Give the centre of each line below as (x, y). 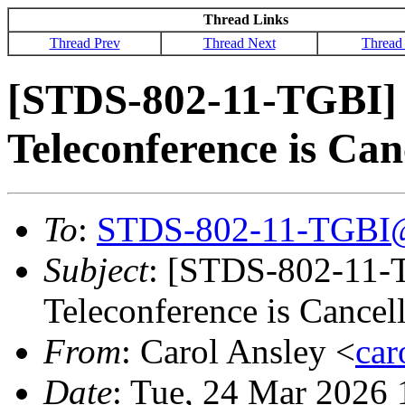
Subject (96, 269)
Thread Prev (85, 43)
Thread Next (239, 43)
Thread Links (245, 19)
